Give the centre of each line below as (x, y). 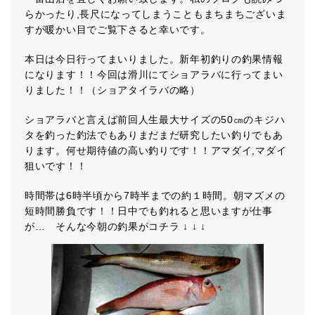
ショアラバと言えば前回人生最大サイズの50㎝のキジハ (155, 120)
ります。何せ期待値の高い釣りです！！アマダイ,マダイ (156, 150)
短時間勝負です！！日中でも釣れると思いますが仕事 (149, 211)
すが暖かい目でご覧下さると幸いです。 (118, 30)
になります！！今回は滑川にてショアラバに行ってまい (154, 75)
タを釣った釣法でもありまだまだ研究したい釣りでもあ (154, 135)
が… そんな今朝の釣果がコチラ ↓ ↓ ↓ (115, 226)
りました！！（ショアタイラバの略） (112, 90)
